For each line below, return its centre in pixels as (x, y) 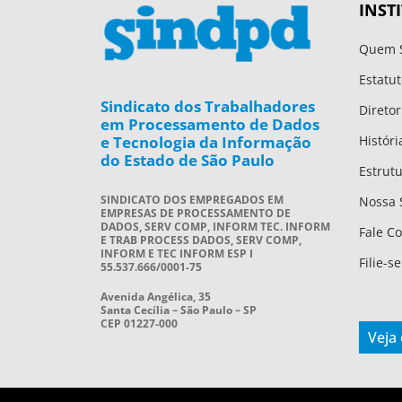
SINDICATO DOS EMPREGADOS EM (192, 199)
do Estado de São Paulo (188, 160)
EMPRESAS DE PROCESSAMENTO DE (196, 213)
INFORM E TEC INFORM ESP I (177, 253)
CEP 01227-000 (139, 323)
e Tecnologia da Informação (206, 142)
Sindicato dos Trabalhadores (208, 106)
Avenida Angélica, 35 (156, 296)
